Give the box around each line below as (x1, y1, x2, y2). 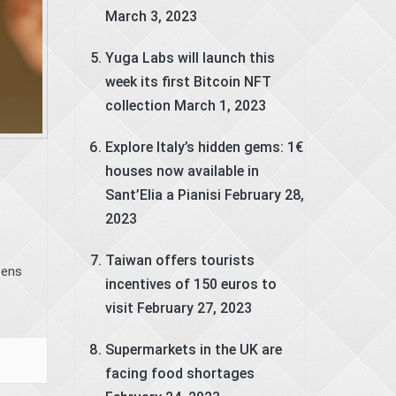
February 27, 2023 (136, 299, 252, 316)
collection (104, 96, 171, 114)
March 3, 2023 (104, 7, 197, 25)
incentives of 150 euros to (104, 275, 277, 293)
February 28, (224, 186, 304, 203)
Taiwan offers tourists (104, 251, 255, 269)
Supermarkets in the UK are (104, 340, 282, 358)
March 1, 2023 (173, 96, 266, 114)
